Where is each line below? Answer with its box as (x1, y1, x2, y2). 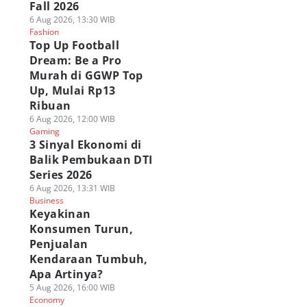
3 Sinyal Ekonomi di (29, 137, 142, 152)
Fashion (29, 26, 59, 38)
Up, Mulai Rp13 (29, 83, 116, 98)
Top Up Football (29, 38, 119, 53)
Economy (29, 294, 64, 306)
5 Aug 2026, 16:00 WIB (29, 282, 115, 293)
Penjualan (29, 236, 88, 251)
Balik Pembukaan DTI (29, 152, 153, 167)
